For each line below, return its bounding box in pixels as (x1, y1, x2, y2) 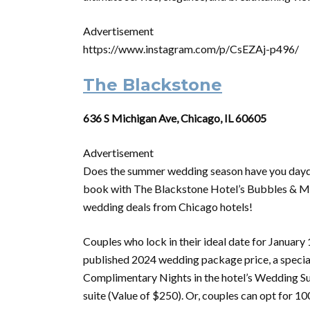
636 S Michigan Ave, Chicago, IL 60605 (83, 111, 266, 125)
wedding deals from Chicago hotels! (83, 200, 253, 213)
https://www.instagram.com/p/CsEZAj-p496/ (83, 42, 299, 55)
